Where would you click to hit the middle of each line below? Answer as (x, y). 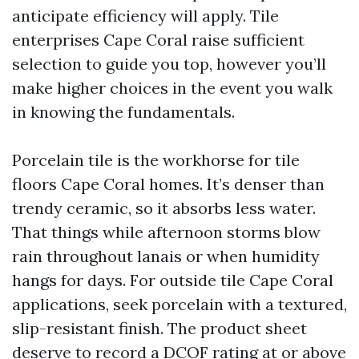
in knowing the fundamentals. (123, 112)
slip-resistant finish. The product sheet (159, 328)
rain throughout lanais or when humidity (166, 256)
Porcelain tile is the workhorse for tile (156, 160)
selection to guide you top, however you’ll (169, 64)
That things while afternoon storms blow (166, 232)
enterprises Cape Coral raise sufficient (158, 40)
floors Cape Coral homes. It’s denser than (168, 184)
